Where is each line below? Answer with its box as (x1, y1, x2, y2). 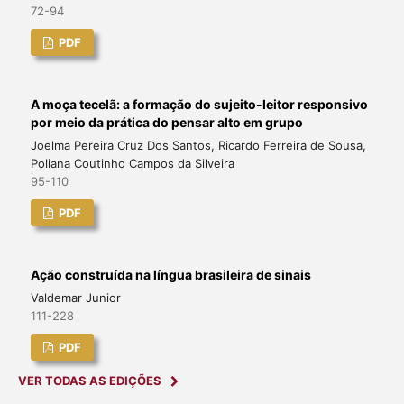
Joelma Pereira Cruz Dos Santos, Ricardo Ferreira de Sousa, (30, 138, 366, 153)
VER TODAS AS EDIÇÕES (17, 373, 161, 389)
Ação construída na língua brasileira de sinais (30, 267, 311, 283)
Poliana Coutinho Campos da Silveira (30, 156, 234, 171)
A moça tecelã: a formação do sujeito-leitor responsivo (30, 96, 368, 113)
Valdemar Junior (30, 290, 121, 306)
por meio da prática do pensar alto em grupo (30, 115, 303, 131)
